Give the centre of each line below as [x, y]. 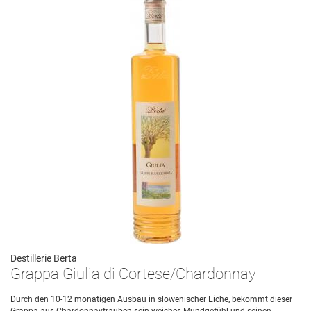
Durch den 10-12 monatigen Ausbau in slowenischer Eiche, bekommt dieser [151, 299]
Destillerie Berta [44, 258]
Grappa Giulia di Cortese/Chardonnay [133, 274]
